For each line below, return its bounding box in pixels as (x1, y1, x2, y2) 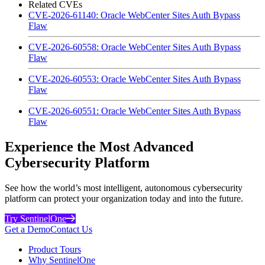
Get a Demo (5, 224, 50, 234)
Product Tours (28, 244, 81, 254)
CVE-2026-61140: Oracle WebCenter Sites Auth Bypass (28, 9, 240, 20)
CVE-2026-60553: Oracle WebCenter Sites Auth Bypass (28, 73, 241, 84)
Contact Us (50, 224, 92, 234)
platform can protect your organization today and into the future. (5, 193, 243, 203)
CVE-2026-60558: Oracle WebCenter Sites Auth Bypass (28, 41, 241, 52)
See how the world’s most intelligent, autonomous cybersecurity (5, 182, 243, 193)
